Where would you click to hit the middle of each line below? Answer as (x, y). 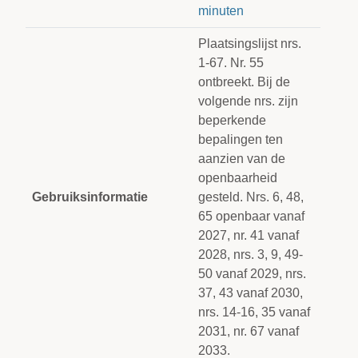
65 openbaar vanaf (251, 216)
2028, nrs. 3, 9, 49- (251, 255)
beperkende (232, 120)
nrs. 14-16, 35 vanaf (254, 312)
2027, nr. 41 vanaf (249, 235)
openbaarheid (238, 178)
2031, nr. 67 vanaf (249, 331)
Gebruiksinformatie (90, 197)
